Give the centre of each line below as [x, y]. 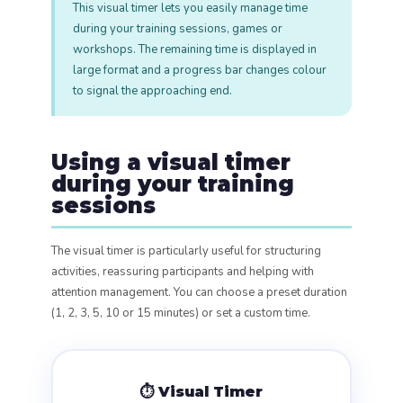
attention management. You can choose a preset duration [199, 292]
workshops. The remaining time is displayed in [194, 49]
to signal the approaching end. [152, 91]
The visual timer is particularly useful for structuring [186, 251]
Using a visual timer [170, 162]
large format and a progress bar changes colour [199, 70]
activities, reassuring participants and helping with [182, 272]
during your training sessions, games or [177, 29]
